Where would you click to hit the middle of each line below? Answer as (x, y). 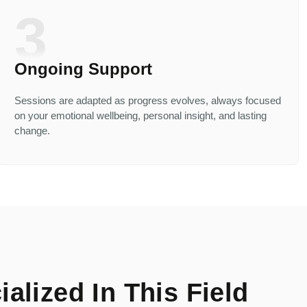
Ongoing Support (83, 69)
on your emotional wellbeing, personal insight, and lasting (140, 115)
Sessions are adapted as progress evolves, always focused (148, 100)
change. (32, 130)
